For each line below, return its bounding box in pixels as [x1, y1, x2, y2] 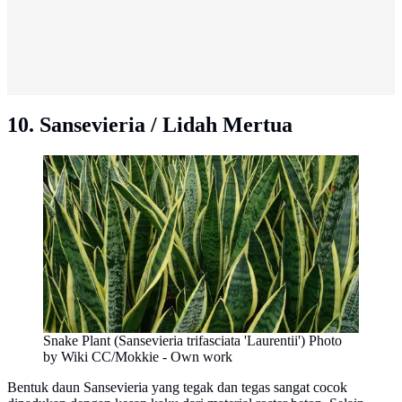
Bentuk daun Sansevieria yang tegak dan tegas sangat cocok [7, 379, 347, 395]
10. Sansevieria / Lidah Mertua [7, 113, 293, 136]
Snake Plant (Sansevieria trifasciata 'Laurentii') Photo [43, 332, 342, 348]
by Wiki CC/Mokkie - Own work [43, 348, 232, 364]
